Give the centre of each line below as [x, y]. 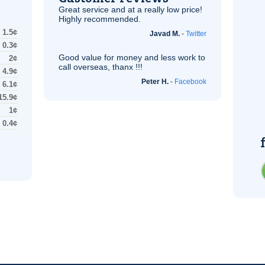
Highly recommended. [100, 19]
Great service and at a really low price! [130, 9]
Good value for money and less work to [132, 57]
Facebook [190, 82]
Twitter [196, 34]
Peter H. [155, 82]
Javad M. [165, 34]
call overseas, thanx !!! [101, 67]
